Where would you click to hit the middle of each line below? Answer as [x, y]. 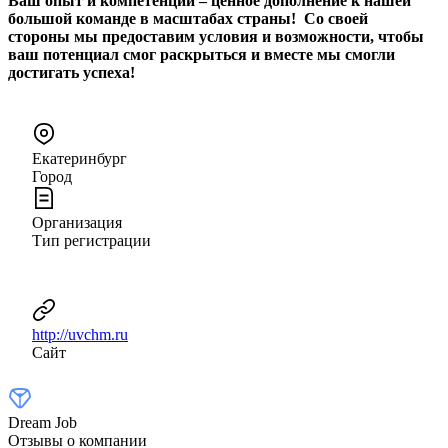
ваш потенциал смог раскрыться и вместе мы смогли [201, 54]
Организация [77, 222]
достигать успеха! [73, 72]
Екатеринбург [79, 158]
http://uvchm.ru [80, 334]
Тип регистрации [91, 240]
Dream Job [42, 422]
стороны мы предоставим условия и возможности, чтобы [216, 36]
